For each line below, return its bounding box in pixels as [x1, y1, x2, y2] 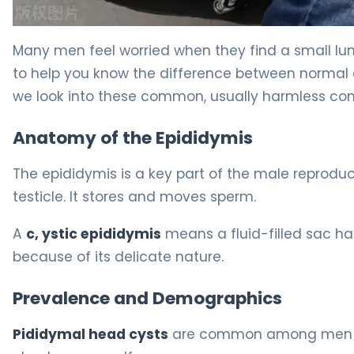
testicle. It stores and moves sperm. [13, 187, 256, 207]
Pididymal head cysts [13, 325, 168, 345]
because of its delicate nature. [13, 247, 224, 267]
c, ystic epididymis [26, 224, 161, 244]
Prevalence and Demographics [13, 286, 282, 311]
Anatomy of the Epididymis [13, 125, 253, 150]
